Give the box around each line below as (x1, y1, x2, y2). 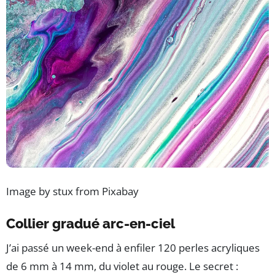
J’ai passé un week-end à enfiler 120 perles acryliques (6, 240, 260, 255)
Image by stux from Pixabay (6, 184, 139, 198)
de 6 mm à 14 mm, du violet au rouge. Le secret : (6, 258, 238, 273)
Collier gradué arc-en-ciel (6, 215, 175, 231)
